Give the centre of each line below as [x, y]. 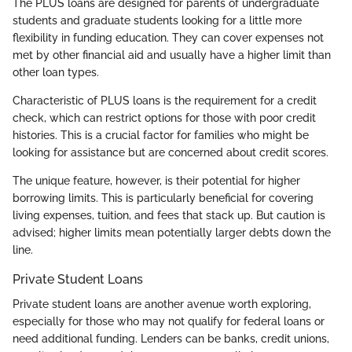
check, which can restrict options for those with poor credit [164, 118]
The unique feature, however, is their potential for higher [156, 181]
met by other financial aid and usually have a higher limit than [172, 55]
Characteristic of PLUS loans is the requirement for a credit [165, 101]
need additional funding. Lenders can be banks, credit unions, [171, 339]
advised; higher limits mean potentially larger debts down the [172, 233]
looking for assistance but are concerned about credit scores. [170, 153]
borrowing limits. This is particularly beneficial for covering [163, 198]
